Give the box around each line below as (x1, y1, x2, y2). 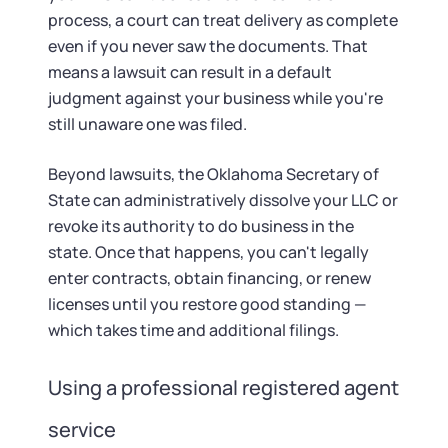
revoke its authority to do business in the (48, 215, 354, 237)
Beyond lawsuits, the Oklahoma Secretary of (48, 163, 379, 185)
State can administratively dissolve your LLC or (48, 189, 398, 211)
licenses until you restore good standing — (48, 293, 366, 315)
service (48, 416, 116, 443)
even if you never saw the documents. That (48, 35, 368, 57)
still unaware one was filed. (48, 113, 247, 135)
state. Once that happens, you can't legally (48, 241, 369, 263)
